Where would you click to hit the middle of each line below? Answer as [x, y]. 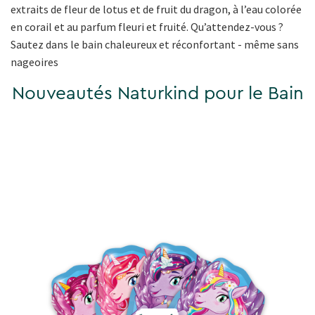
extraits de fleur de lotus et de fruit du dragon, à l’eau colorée [156, 9]
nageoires [34, 62]
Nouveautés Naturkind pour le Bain [157, 93]
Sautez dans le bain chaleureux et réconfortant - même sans [155, 44]
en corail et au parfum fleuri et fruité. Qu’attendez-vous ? [147, 26]
